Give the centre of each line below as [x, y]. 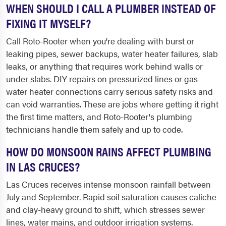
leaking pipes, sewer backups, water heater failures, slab [112, 53]
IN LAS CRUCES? [43, 166]
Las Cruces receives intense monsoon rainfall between [108, 184]
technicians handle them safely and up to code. [94, 129]
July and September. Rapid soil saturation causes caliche [111, 197]
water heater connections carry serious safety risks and [109, 91]
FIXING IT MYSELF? [48, 23]
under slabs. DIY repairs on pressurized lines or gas [102, 79]
